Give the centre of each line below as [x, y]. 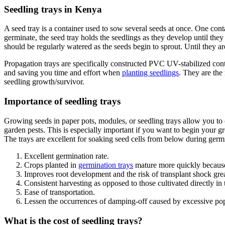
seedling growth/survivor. [44, 82]
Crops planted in [51, 165]
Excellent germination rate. [67, 156]
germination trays [106, 165]
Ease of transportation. [60, 192]
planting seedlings [150, 73]
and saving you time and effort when [63, 73]
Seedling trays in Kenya [53, 9]
